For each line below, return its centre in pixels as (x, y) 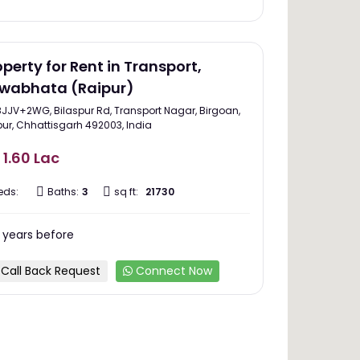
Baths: (63, 192)
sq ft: (126, 192)
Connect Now (172, 271)
